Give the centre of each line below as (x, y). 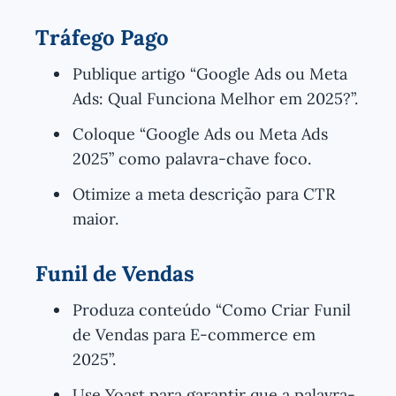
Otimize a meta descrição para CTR (204, 194)
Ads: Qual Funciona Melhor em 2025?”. (215, 98)
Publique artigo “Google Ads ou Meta (210, 73)
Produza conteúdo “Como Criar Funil (212, 309)
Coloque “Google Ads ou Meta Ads (200, 133)
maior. (95, 218)
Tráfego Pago (102, 37)
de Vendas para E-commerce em (194, 334)
